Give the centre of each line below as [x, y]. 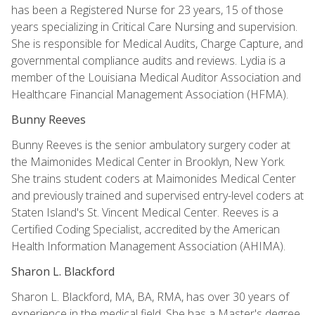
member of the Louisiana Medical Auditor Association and [156, 77]
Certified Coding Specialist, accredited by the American [146, 229]
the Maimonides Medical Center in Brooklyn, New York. [148, 161]
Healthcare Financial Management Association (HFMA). [150, 94]
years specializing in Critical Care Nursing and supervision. [154, 26]
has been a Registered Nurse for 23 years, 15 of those [147, 9]
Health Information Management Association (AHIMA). [148, 246]
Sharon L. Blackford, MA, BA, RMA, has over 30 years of [150, 296]
